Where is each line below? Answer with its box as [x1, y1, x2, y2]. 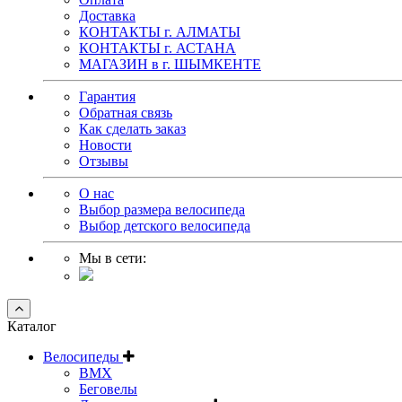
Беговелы [79, 381, 137, 398]
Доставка [79, 8, 135, 24]
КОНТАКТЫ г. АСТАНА [79, 40, 236, 57]
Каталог [7, 319, 57, 335]
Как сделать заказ [79, 121, 186, 137]
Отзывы [79, 153, 128, 170]
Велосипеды [43, 349, 123, 365]
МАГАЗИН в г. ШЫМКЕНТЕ [79, 57, 261, 73]
